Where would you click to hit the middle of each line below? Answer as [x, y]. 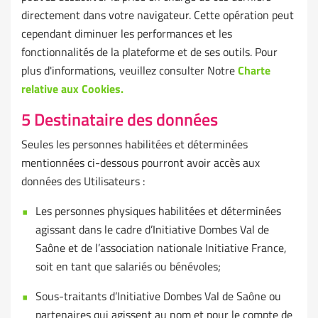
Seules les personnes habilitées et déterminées [135, 144]
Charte [254, 71]
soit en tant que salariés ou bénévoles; [128, 267]
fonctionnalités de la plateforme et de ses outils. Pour [149, 52]
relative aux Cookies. [72, 89]
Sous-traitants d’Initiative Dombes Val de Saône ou [158, 296]
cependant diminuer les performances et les [127, 34]
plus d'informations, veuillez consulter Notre [130, 71]
